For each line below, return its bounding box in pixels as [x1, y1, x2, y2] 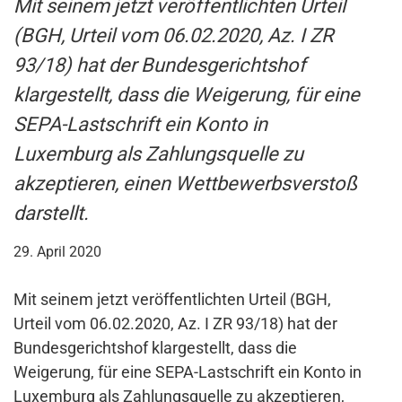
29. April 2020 [13, 243, 101, 261]
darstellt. [13, 202, 89, 225]
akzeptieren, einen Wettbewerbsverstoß [13, 172, 357, 196]
